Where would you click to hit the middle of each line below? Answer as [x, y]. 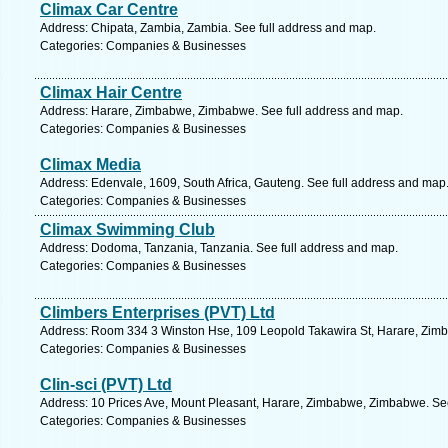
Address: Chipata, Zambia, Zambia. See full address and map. [208, 28]
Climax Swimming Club [127, 229]
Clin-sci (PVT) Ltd [106, 384]
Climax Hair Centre [111, 92]
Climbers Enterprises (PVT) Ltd [157, 312]
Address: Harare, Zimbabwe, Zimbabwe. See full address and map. [221, 111]
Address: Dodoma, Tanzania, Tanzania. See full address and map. [219, 248]
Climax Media [90, 164]
